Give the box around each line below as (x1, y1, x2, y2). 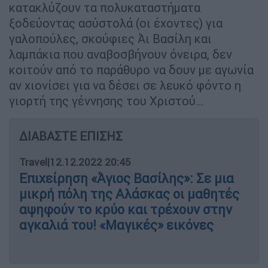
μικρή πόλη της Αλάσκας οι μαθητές (19, 185, 239, 202)
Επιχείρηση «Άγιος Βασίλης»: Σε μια (19, 170, 234, 187)
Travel (19, 155, 47, 169)
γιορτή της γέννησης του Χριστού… (9, 93, 204, 108)
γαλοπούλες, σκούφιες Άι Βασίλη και (9, 31, 212, 46)
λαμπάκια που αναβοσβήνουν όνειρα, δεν (9, 46, 232, 62)
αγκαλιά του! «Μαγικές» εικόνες (19, 217, 214, 233)
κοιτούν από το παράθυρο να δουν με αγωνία (9, 62, 254, 77)
